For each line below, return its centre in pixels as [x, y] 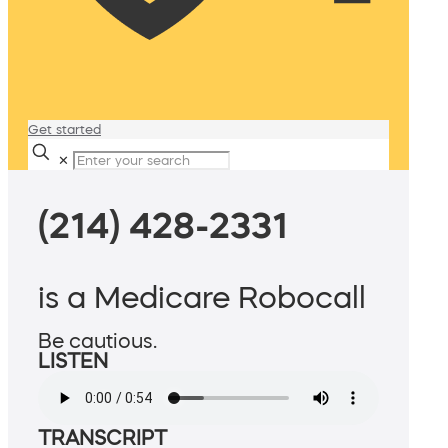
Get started [64, 129]
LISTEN [73, 361]
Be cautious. [97, 341]
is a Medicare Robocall [202, 297]
